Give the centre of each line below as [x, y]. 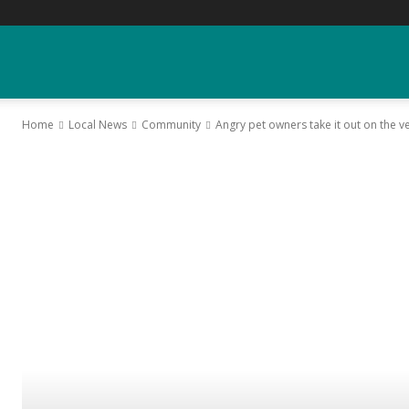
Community [171, 125]
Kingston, [55, 353]
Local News [98, 125]
